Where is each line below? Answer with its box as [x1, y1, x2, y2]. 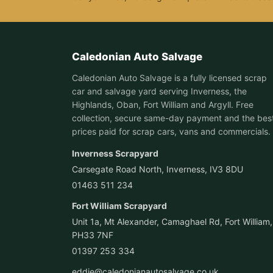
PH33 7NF [72, 229, 113, 240]
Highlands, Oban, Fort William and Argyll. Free [72, 99, 253, 110]
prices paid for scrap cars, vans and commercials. [72, 126, 271, 136]
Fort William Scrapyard [72, 200, 167, 211]
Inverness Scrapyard [72, 147, 158, 158]
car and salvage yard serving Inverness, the [72, 85, 247, 96]
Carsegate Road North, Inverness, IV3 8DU [72, 163, 243, 174]
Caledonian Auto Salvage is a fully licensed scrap [72, 72, 267, 83]
